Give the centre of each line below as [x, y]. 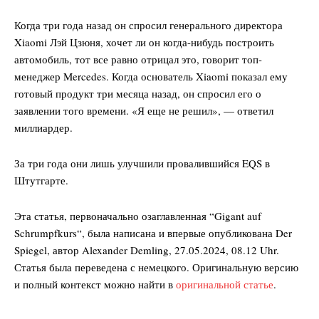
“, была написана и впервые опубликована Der [184, 233]
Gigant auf [238, 216]
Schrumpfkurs [46, 233]
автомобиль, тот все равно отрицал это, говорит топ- [138, 59]
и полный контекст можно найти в [95, 284]
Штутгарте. [41, 181]
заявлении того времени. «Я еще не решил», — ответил [144, 111]
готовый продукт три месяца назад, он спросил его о [138, 94]
